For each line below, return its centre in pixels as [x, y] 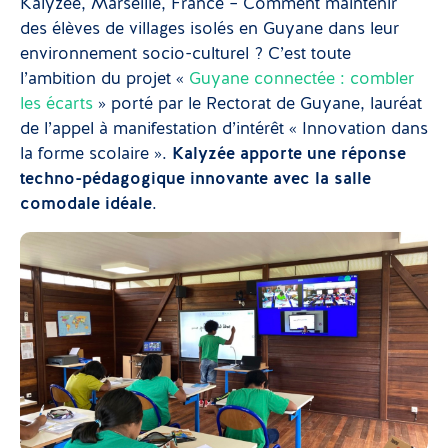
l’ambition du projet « [104, 80]
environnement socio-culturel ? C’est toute [185, 55]
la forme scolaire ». [96, 155]
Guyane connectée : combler [301, 80]
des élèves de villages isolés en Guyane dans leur [209, 30]
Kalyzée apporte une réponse [289, 155]
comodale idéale [86, 205]
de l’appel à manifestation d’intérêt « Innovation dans [224, 130]
